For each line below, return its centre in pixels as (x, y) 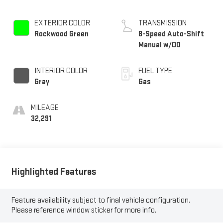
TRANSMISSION (163, 23)
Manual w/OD (160, 45)
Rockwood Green (61, 34)
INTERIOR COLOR (61, 71)
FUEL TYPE (155, 71)
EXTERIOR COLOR (62, 23)
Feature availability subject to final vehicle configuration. (101, 200)
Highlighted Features (54, 171)
